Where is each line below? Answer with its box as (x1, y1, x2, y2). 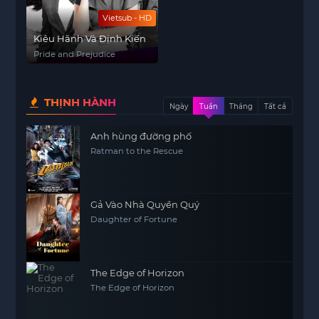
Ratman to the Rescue (90, 146, 184, 156)
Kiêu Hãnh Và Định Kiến (33, 33, 147, 44)
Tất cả (263, 102, 286, 111)
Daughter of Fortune (90, 214, 178, 224)
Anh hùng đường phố (90, 130, 192, 142)
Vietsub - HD (103, 13, 152, 23)
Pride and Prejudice (33, 49, 116, 59)
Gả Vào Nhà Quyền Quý (90, 199, 200, 210)
